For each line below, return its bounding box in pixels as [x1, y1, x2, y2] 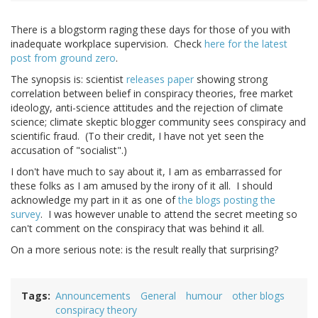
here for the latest [204, 37, 287, 51]
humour [186, 289, 222, 303]
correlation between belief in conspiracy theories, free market [11, 87, 293, 101]
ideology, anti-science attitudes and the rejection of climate [11, 101, 283, 115]
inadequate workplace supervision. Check [11, 37, 204, 51]
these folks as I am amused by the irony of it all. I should [11, 179, 273, 193]
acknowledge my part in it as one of [11, 193, 178, 207]
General [141, 289, 176, 303]
